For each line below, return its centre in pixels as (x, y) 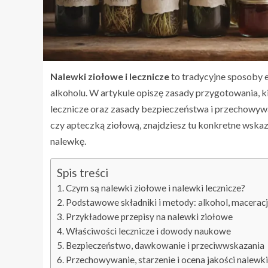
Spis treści (83, 173)
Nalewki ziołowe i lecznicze (110, 77)
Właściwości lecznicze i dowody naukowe (149, 231)
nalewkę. (68, 141)
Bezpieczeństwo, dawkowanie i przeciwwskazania (165, 246)
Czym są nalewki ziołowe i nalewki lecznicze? (156, 188)
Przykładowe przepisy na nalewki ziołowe (150, 217)
